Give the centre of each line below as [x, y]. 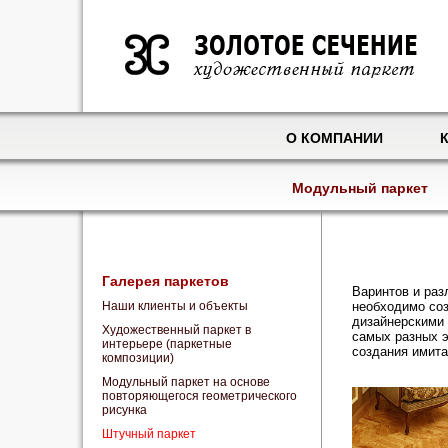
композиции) [138, 358]
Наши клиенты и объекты [175, 306]
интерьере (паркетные [167, 344]
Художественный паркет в [176, 330]
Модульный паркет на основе [186, 382]
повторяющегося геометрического [199, 396]
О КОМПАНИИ [334, 138]
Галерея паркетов [165, 281]
